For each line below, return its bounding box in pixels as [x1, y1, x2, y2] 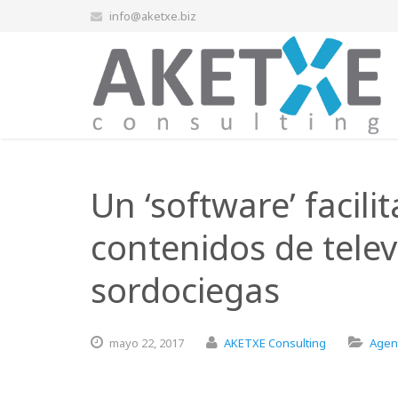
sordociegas [91, 267, 280, 313]
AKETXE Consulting [224, 335, 326, 351]
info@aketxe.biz [109, 8, 196, 24]
